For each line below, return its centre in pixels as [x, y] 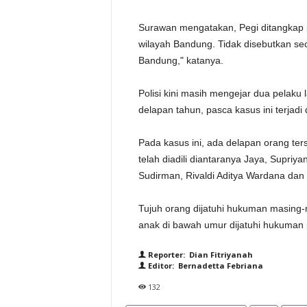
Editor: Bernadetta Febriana [204, 266]
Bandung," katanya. [181, 60]
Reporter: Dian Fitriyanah [199, 255]
